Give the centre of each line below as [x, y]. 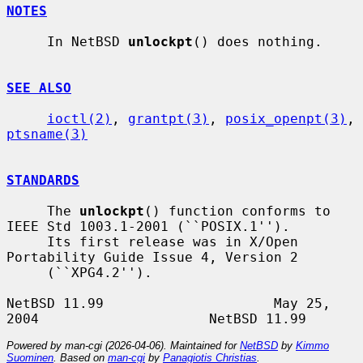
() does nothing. [258, 41]
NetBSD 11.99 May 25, [169, 303]
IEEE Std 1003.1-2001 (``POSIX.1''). [148, 226]
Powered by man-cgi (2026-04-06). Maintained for [123, 345]
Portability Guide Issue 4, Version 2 [152, 257]
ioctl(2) [79, 118]
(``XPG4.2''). [27, 272]
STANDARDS [43, 180]
